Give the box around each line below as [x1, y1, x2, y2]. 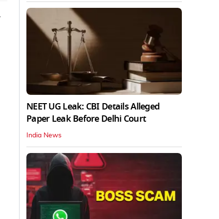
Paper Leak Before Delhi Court [26, 112, 146, 126]
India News [26, 132, 62, 139]
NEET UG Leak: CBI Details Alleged [26, 100, 160, 113]
